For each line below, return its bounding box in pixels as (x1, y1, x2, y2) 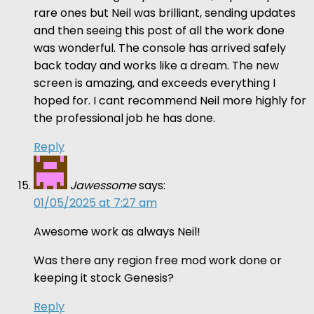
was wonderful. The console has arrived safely (34, 39, 286, 56)
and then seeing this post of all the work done (34, 22, 285, 39)
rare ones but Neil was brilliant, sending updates (34, 4, 296, 21)
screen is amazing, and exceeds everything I (34, 74, 275, 91)
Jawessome (70, 177, 136, 193)
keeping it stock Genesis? (34, 269, 174, 286)
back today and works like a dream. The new (34, 57, 279, 74)
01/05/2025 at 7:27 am (34, 194, 157, 211)
